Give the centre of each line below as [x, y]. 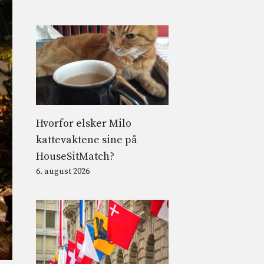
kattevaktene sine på [87, 140]
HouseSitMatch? [75, 156]
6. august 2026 [63, 171]
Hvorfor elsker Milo [84, 123]
